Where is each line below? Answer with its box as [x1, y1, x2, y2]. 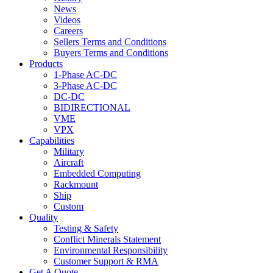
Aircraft [54, 157, 83, 168]
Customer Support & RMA [54, 256, 158, 266]
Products [29, 58, 63, 69]
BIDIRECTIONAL [54, 102, 130, 113]
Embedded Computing [54, 168, 141, 179]
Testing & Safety [54, 223, 118, 233]
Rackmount [54, 179, 98, 190]
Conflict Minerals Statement [54, 234, 161, 244]
